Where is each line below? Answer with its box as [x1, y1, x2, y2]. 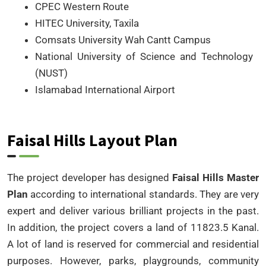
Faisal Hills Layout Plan [7, 129, 178, 151]
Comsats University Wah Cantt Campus [35, 33, 211, 46]
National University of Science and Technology [35, 50, 253, 62]
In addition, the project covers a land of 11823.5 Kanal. [7, 221, 259, 233]
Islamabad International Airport [35, 83, 175, 96]
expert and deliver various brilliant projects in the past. [7, 204, 259, 217]
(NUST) [35, 66, 68, 79]
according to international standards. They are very [28, 188, 259, 200]
